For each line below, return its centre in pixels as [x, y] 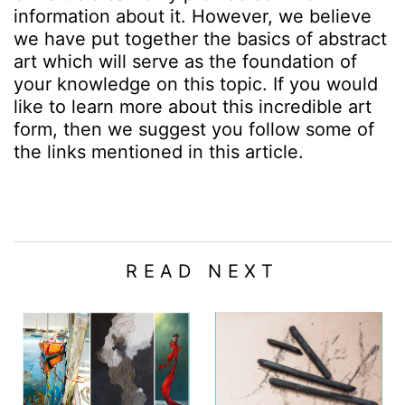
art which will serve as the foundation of [185, 61]
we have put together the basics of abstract [200, 38]
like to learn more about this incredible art [193, 106]
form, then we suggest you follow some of [194, 129]
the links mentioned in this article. [159, 151]
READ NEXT [202, 271]
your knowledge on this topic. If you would [196, 84]
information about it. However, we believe [193, 16]
